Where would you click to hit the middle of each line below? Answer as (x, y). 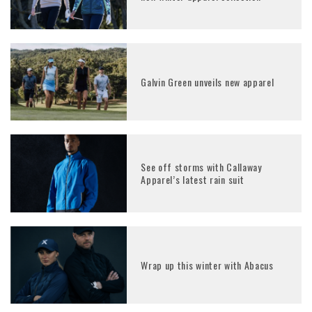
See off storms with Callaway (201, 167)
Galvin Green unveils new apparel (208, 81)
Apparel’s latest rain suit (193, 180)
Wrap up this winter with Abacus (207, 265)
